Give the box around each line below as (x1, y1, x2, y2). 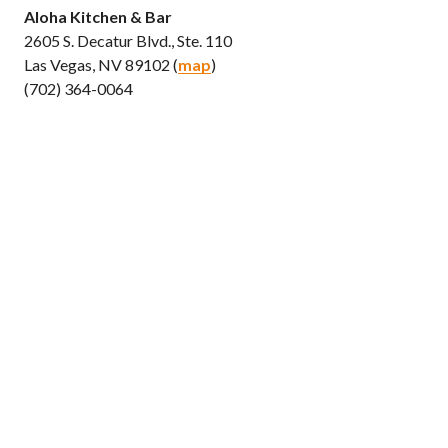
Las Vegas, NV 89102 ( (24, 55, 178, 74)
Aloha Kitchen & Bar (24, 7, 172, 26)
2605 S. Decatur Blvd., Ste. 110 (24, 31, 232, 50)
